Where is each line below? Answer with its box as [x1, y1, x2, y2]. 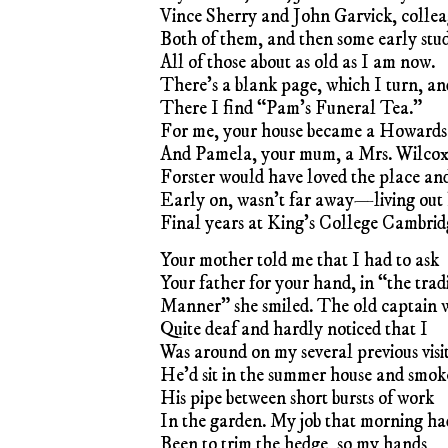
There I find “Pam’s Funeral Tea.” [160, 96, 422, 120]
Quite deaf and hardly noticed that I [160, 317, 428, 341]
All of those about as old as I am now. [160, 50, 435, 74]
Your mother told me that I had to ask [160, 248, 439, 272]
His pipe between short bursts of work [160, 386, 434, 410]
